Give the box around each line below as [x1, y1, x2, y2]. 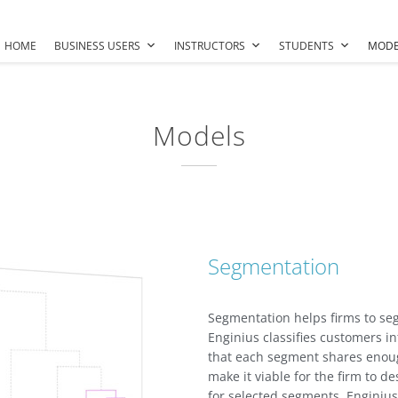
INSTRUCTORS [174, 38, 245, 53]
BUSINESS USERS [54, 38, 140, 53]
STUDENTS [279, 38, 334, 53]
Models [152, 117, 246, 154]
